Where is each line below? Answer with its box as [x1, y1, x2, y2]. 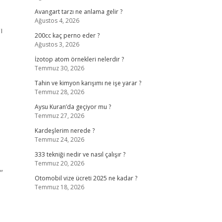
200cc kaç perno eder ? [34, 31, 100, 40]
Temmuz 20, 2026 [34, 159, 84, 167]
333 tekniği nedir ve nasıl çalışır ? [34, 150, 125, 159]
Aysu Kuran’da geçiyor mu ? [34, 103, 111, 111]
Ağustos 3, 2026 [34, 40, 79, 49]
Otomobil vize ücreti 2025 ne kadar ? [34, 174, 137, 182]
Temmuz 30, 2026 [34, 64, 84, 72]
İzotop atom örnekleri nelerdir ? [34, 55, 124, 63]
